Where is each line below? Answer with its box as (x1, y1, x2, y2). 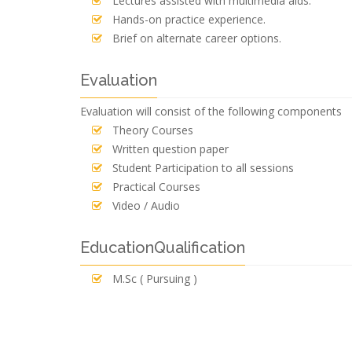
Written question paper (112, 141, 229, 156)
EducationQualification (80, 238, 245, 257)
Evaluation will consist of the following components (80, 104, 342, 119)
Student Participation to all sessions (112, 160, 294, 175)
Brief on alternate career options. (112, 31, 281, 46)
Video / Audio (112, 198, 180, 213)
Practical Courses (112, 179, 200, 194)
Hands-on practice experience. (112, 12, 266, 27)
